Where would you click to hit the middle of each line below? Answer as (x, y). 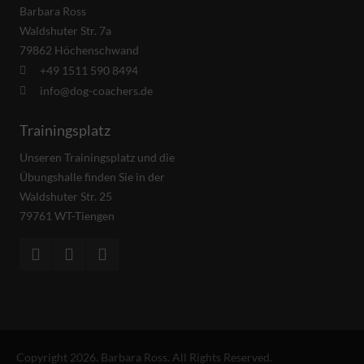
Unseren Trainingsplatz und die (97, 158)
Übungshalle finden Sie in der (93, 177)
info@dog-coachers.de (97, 90)
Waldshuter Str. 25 (66, 197)
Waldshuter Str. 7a (66, 31)
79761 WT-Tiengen (67, 216)
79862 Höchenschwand (80, 50)
